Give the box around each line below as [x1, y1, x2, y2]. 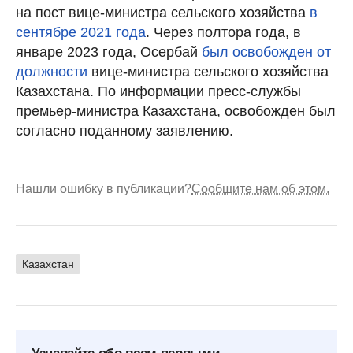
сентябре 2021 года [16, 24, 146, 40]
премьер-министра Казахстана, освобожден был [16, 102, 336, 119]
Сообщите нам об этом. [191, 181, 329, 195]
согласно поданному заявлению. [16, 122, 233, 139]
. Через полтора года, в [146, 24, 301, 40]
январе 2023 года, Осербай [16, 43, 202, 60]
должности [16, 63, 87, 80]
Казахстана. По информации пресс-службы [16, 83, 301, 99]
